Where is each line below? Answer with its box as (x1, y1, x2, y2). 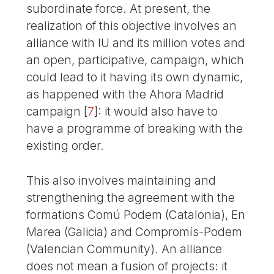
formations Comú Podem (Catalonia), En (26, 207, 246, 222)
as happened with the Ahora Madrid (26, 86, 224, 102)
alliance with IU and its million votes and (26, 35, 246, 50)
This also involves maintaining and (26, 172, 217, 188)
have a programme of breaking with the (26, 120, 243, 136)
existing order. (26, 138, 105, 153)
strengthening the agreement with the (26, 190, 235, 205)
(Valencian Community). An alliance (26, 241, 223, 256)
